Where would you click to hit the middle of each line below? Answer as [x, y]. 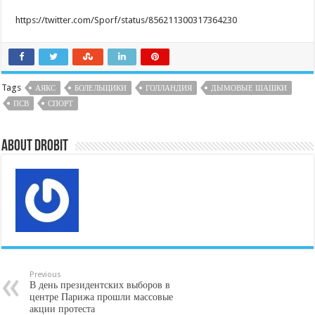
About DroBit [35, 147]
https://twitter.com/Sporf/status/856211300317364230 [127, 20]
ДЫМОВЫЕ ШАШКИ [249, 88]
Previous [46, 275]
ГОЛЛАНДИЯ [169, 88]
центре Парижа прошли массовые [102, 297]
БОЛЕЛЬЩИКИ [101, 88]
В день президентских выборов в [100, 285]
